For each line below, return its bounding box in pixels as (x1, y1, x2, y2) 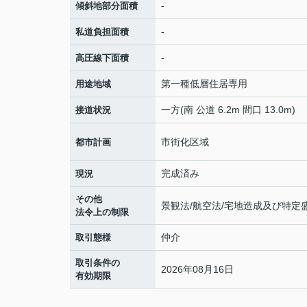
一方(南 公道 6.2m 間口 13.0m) (161, 104, 295, 115)
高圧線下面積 (75, 53, 129, 63)
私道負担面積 (75, 27, 129, 37)
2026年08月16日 (161, 263, 234, 275)
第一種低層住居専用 (161, 78, 247, 89)
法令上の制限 (75, 207, 129, 217)
